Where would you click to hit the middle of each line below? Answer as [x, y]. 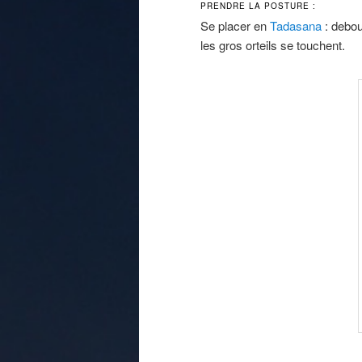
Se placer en [235, 25]
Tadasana [296, 25]
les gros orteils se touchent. [273, 44]
